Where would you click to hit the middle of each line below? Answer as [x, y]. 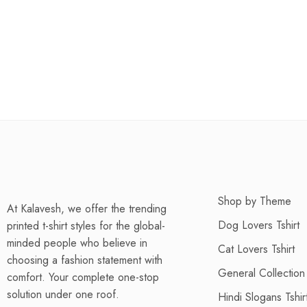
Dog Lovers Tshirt [258, 225]
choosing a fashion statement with [85, 260]
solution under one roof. [65, 294]
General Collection [261, 273]
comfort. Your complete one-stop [83, 277]
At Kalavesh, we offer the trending [87, 209]
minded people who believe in [77, 243]
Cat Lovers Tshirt [256, 249]
